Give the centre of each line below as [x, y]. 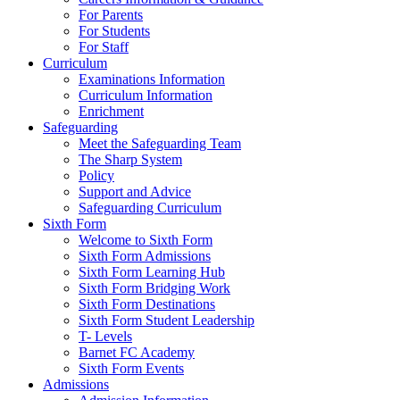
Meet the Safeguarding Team [160, 143]
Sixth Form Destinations [147, 304]
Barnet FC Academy [137, 352]
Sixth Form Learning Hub [152, 272]
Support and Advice [135, 192]
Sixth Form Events [131, 368]
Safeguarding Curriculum [150, 208]
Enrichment [111, 111]
